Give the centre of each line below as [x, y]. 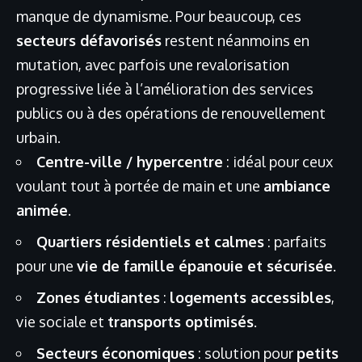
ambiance [297, 185]
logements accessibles [250, 297]
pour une [46, 265]
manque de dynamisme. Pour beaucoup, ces [159, 16]
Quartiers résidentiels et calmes [150, 241]
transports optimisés [181, 321]
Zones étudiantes [98, 297]
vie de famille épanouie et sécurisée [205, 265]
